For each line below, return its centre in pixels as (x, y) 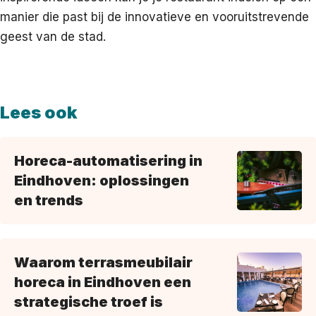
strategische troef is (89, 302)
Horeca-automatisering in (108, 160)
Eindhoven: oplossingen (102, 180)
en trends (49, 200)
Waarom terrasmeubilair (103, 262)
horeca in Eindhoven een (103, 282)
